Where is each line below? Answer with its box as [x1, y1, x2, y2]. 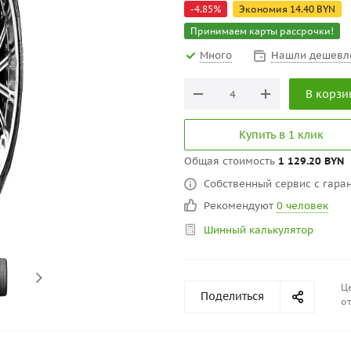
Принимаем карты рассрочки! [190, 25, 334, 37]
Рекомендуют [204, 199, 277, 212]
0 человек [277, 199, 328, 212]
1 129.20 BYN [278, 154, 344, 168]
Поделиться [201, 289, 264, 303]
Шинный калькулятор [204, 223, 313, 237]
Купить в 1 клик [238, 128, 324, 142]
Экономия [239, 3, 290, 15]
